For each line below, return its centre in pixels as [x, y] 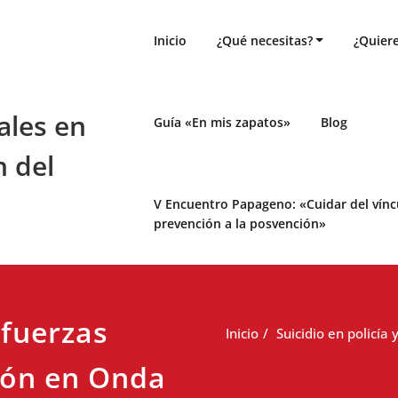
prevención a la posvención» [239, 223]
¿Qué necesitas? [264, 40]
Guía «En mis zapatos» [222, 122]
